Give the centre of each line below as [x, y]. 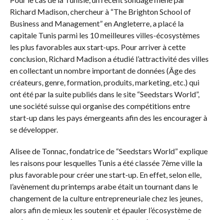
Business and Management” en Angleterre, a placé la [96, 23]
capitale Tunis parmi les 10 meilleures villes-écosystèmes [105, 35]
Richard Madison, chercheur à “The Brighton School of [100, 11]
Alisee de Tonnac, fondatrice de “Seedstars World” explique [109, 151]
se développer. [34, 129]
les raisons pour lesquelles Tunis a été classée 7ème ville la [106, 163]
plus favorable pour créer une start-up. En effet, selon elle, [105, 174]
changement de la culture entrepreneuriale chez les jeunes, [106, 198]
